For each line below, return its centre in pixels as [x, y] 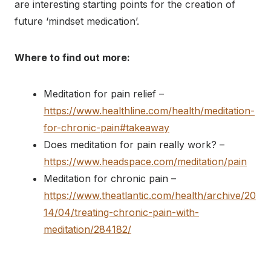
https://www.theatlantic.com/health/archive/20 [150, 196]
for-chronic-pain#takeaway [106, 128]
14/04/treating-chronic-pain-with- [121, 213]
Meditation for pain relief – [104, 94]
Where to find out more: [72, 58]
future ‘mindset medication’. [77, 21]
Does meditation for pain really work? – [134, 145]
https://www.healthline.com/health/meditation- [149, 111]
